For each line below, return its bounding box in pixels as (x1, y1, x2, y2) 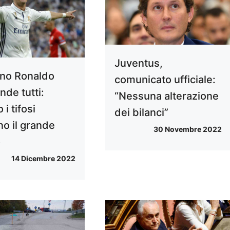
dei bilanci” (114, 106, 168, 119)
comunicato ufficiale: (114, 73, 216, 86)
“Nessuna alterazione (114, 89, 219, 102)
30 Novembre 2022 (153, 124, 222, 133)
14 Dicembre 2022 (11, 154, 75, 163)
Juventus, (114, 56, 163, 69)
